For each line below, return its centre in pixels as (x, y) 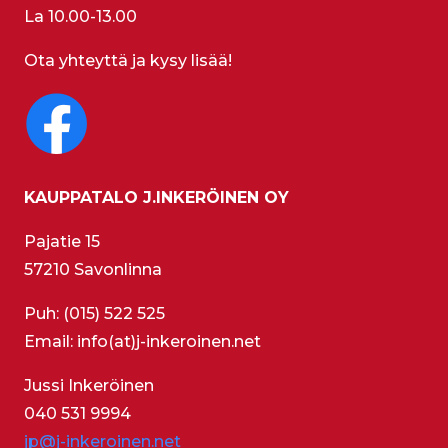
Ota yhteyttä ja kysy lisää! (128, 61)
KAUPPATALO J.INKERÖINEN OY (156, 198)
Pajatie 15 (62, 242)
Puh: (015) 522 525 (94, 314)
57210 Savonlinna (93, 270)
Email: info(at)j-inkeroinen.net (142, 342)
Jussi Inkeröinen (89, 386)
